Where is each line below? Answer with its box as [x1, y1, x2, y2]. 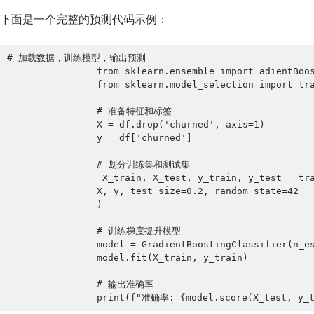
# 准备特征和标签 [6, 106, 172, 117]
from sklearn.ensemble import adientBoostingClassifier [6, 66, 18, 77]
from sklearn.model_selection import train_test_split [6, 79, 18, 90]
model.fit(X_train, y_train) [6, 252, 248, 264]
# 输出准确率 [6, 279, 153, 290]
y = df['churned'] [6, 132, 192, 144]
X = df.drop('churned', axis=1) [6, 119, 265, 130]
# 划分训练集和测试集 [6, 159, 190, 170]
